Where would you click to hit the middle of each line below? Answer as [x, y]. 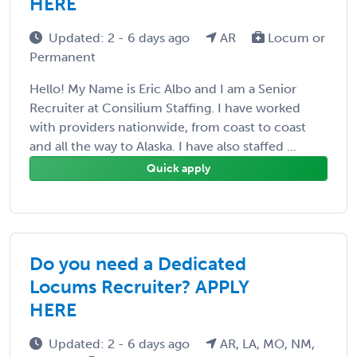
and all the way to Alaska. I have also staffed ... [163, 146]
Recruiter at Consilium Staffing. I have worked [165, 108]
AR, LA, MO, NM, [266, 343]
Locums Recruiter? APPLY [139, 286]
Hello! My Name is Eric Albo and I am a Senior [163, 88]
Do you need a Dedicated [138, 263]
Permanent [63, 57]
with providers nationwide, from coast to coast [168, 127]
